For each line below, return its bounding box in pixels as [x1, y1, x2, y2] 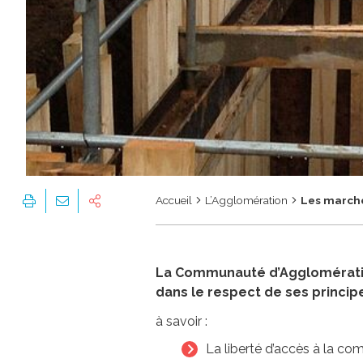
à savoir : [156, 313, 207, 329]
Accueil [156, 194, 192, 207]
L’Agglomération [205, 194, 288, 207]
